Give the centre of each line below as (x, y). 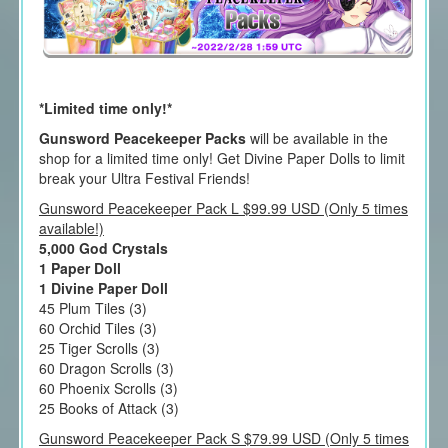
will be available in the (316, 138)
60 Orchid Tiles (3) (97, 328)
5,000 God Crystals (103, 248)
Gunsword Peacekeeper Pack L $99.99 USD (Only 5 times (223, 208)
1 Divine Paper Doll (103, 288)
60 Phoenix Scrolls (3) (108, 388)
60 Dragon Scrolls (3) (106, 368)
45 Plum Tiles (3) (92, 308)
